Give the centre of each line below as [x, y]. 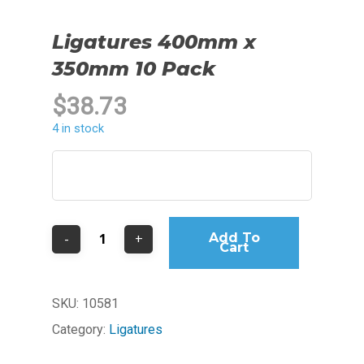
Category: [80, 329]
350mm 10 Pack [134, 68]
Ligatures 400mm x [154, 41]
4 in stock [78, 128]
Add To [234, 237]
